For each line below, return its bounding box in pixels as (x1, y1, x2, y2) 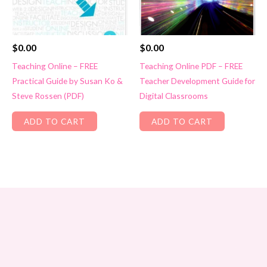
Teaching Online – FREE (12, 60, 98, 71)
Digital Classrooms (139, 90, 208, 101)
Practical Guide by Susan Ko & (12, 75, 123, 86)
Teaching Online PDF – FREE (139, 60, 243, 71)
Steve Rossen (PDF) (12, 90, 84, 101)
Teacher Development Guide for (139, 75, 255, 86)
